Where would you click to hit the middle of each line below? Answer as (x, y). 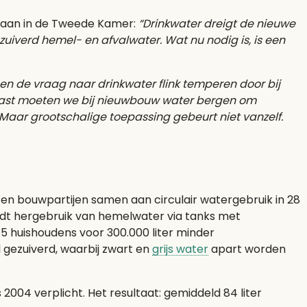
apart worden (247, 249)
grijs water (180, 249)
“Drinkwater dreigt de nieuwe (217, 24)
